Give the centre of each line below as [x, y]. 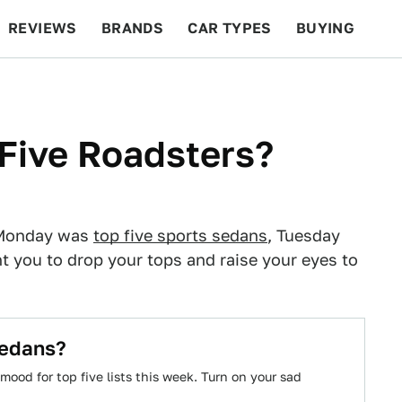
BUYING [325, 28]
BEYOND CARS [72, 86]
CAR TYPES [230, 28]
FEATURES [337, 86]
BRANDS [132, 28]
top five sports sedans [180, 236]
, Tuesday [304, 236]
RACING [179, 86]
